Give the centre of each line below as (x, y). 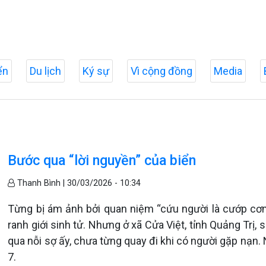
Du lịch (45, 71)
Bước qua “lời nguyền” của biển (102, 160)
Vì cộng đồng (161, 71)
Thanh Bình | (41, 183)
